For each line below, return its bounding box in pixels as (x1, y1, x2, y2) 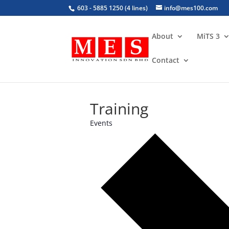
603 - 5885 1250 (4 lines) (76, 4, 148, 12)
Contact (152, 55, 180, 65)
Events (90, 118, 113, 128)
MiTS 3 (197, 31, 220, 41)
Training (90, 98, 149, 119)
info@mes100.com (164, 4, 218, 12)
